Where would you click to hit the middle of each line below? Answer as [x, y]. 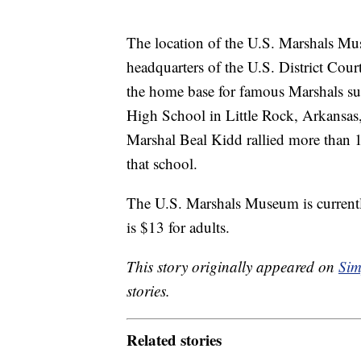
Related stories [174, 339]
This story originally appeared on [232, 267]
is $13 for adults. [178, 227]
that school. [162, 164]
